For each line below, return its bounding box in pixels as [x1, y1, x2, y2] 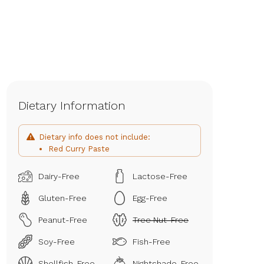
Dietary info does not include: [39, 132, 150, 141]
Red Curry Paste [48, 144, 110, 153]
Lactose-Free [133, 171, 187, 181]
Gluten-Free [38, 193, 87, 203]
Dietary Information [18, 98, 126, 113]
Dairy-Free [38, 171, 80, 181]
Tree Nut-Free [133, 215, 189, 225]
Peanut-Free [38, 215, 87, 225]
